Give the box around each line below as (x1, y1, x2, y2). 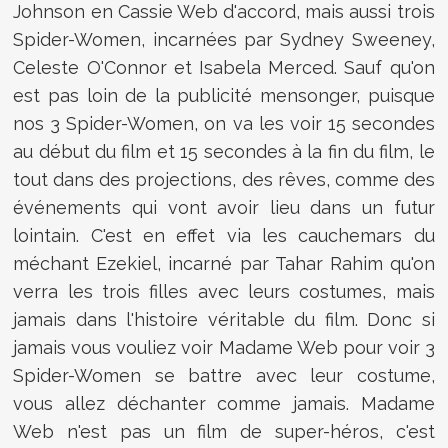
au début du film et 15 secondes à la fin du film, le (13, 140, 435, 162)
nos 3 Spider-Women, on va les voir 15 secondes (13, 112, 435, 134)
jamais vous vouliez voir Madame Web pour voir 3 (13, 336, 435, 358)
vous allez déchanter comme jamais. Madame (13, 392, 435, 414)
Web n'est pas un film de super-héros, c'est (13, 420, 435, 442)
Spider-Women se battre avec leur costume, (13, 364, 435, 386)
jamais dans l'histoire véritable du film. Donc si (13, 308, 435, 330)
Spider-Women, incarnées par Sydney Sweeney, (13, 28, 435, 50)
